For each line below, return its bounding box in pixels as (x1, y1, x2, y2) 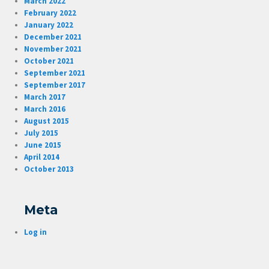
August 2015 (24, 116, 70, 127)
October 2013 (24, 164, 74, 175)
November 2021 (24, 44, 82, 55)
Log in (24, 227, 47, 238)
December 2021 (24, 32, 82, 43)
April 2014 (24, 152, 60, 163)
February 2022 (24, 8, 77, 19)
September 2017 (24, 80, 86, 91)
